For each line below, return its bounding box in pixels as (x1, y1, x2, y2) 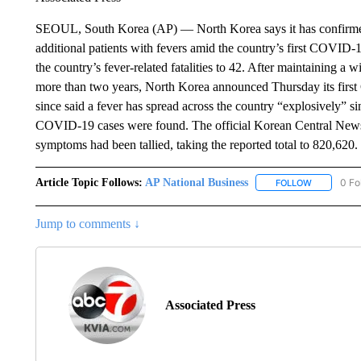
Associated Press (164, 297, 255, 312)
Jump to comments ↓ (35, 216, 140, 230)
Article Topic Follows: (35, 176, 143, 189)
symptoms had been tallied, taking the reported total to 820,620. (35, 137, 358, 151)
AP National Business (144, 176, 248, 189)
